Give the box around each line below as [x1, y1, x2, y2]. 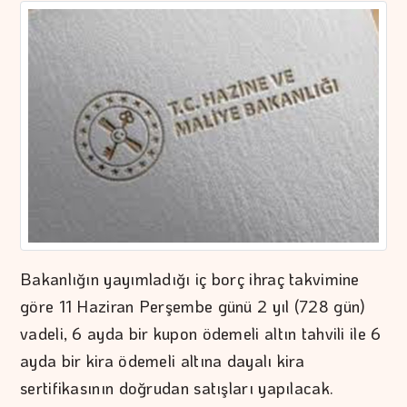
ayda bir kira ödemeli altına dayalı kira [20, 350, 304, 372]
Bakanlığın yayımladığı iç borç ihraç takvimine [20, 268, 360, 291]
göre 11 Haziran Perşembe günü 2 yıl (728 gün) [20, 295, 366, 318]
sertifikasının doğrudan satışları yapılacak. [20, 377, 334, 400]
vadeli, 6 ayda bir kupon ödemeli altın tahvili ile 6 [20, 323, 382, 345]
